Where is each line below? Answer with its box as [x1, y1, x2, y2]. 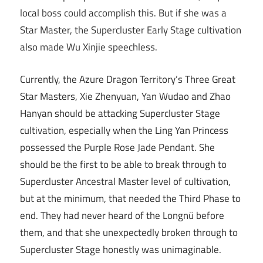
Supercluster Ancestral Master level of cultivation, [20, 173, 231, 189]
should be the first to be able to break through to [20, 156, 227, 172]
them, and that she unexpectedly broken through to [20, 224, 238, 240]
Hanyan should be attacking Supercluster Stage [20, 105, 220, 121]
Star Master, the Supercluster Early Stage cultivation [20, 22, 241, 38]
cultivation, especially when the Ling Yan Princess [20, 122, 228, 138]
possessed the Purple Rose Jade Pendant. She [20, 139, 215, 155]
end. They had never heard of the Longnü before [20, 207, 224, 223]
